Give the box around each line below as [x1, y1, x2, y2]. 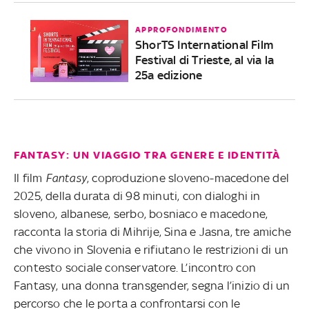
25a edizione [134, 68, 203, 82]
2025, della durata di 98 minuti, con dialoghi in [14, 188, 261, 203]
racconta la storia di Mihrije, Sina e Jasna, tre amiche [14, 224, 292, 239]
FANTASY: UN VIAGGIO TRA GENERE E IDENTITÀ [14, 148, 281, 161]
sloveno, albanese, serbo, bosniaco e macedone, [14, 206, 268, 221]
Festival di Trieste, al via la [134, 52, 274, 67]
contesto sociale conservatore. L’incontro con [14, 260, 257, 275]
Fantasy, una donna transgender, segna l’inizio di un [14, 278, 290, 292]
